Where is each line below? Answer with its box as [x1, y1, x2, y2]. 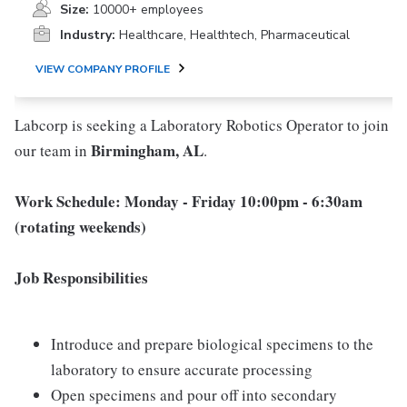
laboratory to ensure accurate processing [51, 359, 313, 380]
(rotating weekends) [15, 215, 146, 238]
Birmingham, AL [91, 139, 203, 162]
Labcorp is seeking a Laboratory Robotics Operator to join [15, 114, 389, 135]
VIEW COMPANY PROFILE [35, 62, 170, 76]
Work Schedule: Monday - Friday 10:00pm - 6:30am [15, 190, 362, 213]
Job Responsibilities [15, 266, 148, 289]
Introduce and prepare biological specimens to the [51, 333, 373, 354]
